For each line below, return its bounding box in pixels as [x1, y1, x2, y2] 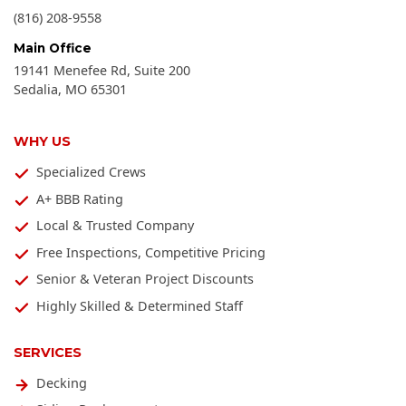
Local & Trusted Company [36, 217, 194, 235]
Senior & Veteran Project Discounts [36, 270, 254, 288]
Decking [36, 373, 87, 391]
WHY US [14, 132, 71, 150]
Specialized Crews [36, 162, 146, 180]
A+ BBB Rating [36, 189, 123, 208]
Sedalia [14, 80, 58, 98]
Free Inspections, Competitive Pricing [36, 243, 266, 261]
